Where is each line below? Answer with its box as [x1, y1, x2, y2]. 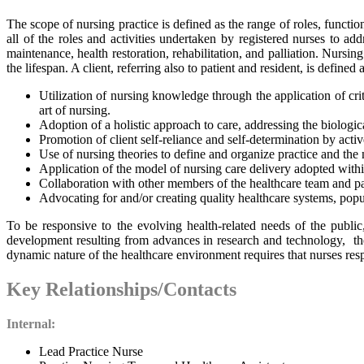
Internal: [6, 316, 55, 331]
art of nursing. [39, 102, 110, 117]
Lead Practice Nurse [39, 344, 143, 358]
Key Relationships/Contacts [6, 278, 236, 300]
